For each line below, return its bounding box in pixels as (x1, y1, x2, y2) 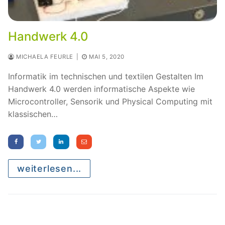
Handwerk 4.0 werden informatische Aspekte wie (8, 83, 195, 94)
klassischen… (8, 108, 58, 119)
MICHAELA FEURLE (14, 53, 73, 60)
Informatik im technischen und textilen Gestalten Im (8, 71, 203, 81)
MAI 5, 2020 (89, 53, 125, 60)
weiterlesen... (17, 163, 82, 174)
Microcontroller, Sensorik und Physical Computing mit (8, 96, 212, 106)
